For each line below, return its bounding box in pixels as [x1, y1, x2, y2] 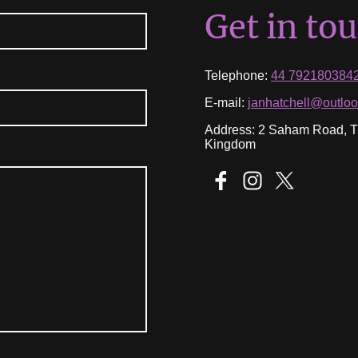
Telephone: [205, 69, 271, 83]
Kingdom [205, 137, 256, 152]
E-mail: [205, 96, 248, 110]
